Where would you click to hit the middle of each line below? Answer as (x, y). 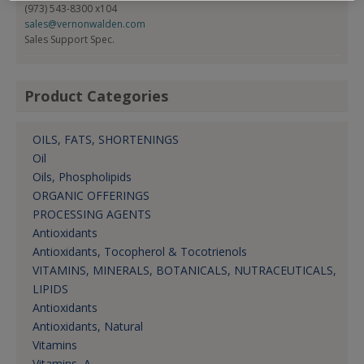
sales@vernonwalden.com (85, 24)
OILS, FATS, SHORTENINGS (106, 140)
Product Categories (96, 96)
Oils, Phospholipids (82, 177)
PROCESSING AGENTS (92, 214)
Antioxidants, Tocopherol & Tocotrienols (140, 252)
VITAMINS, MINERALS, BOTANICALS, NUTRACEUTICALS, (184, 271)
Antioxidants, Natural (88, 327)
